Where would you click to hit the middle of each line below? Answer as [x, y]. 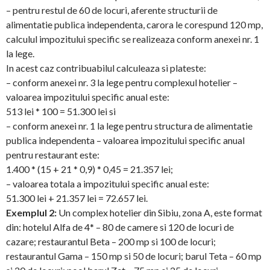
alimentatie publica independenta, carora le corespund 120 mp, [134, 24]
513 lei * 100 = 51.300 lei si [61, 111]
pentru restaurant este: [53, 155]
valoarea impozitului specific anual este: [88, 97]
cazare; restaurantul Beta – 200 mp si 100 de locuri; [111, 241]
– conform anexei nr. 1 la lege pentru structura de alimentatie [129, 126]
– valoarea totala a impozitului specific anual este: [108, 184]
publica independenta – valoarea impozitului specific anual [125, 140]
